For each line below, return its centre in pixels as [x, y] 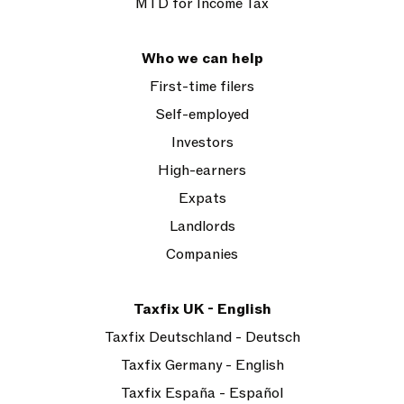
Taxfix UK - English [202, 309]
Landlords [202, 226]
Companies [202, 254]
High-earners [202, 170]
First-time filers [202, 87]
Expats [202, 198]
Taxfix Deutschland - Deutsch [202, 337]
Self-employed [202, 115]
